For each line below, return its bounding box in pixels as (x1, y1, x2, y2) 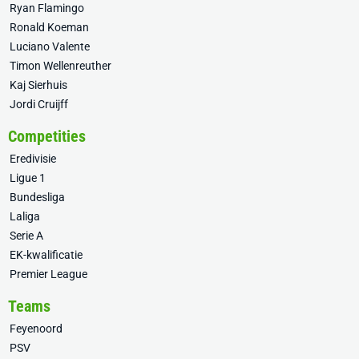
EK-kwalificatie (10, 248, 83, 261)
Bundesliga (10, 191, 65, 204)
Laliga (10, 210, 40, 223)
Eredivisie (10, 152, 56, 165)
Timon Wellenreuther (10, 59, 111, 72)
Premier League (10, 268, 87, 280)
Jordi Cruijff (10, 98, 68, 111)
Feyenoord (10, 322, 63, 335)
